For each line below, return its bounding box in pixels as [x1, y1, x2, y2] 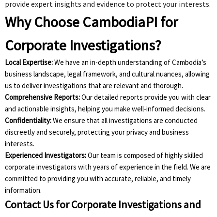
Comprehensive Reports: [5, 92, 80, 102]
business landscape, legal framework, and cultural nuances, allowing [5, 69, 210, 78]
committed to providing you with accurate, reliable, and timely [5, 173, 191, 183]
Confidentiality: [5, 115, 51, 125]
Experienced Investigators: [5, 150, 86, 160]
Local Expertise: [5, 57, 53, 67]
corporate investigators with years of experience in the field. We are [5, 162, 211, 171]
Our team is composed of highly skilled [86, 150, 203, 160]
